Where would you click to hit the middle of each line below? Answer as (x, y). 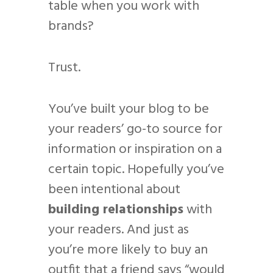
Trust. (64, 68)
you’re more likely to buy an (128, 250)
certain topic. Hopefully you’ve (136, 170)
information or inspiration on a (135, 150)
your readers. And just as (119, 230)
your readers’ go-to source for (135, 130)
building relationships (116, 210)
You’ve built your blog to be (129, 110)
